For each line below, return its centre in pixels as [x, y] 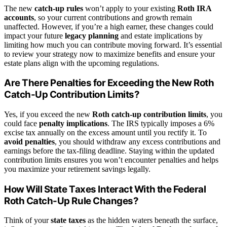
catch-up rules [59, 8]
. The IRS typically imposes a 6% [161, 124]
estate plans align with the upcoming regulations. [82, 63]
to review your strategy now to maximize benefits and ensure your [109, 54]
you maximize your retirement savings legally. [77, 169]
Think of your [27, 220]
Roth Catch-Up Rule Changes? [71, 201]
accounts [19, 17]
